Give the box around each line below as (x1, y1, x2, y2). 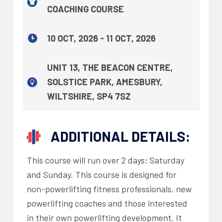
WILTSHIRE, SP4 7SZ (47, 90, 131, 102)
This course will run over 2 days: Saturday (26, 154, 184, 166)
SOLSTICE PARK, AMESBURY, (47, 76, 163, 87)
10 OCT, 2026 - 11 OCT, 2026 (47, 32, 156, 44)
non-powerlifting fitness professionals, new (26, 183, 192, 194)
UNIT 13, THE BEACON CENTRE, (47, 61, 173, 73)
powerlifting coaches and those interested (26, 197, 187, 209)
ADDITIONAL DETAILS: (50, 127, 190, 145)
